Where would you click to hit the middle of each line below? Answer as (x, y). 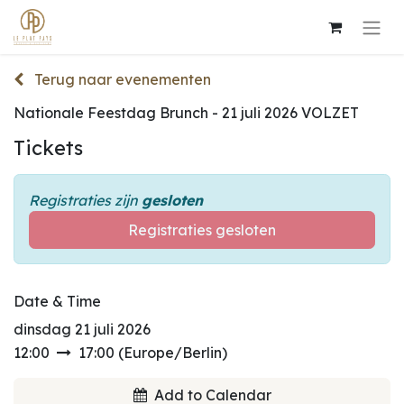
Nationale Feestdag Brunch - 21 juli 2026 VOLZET (186, 112)
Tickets (48, 147)
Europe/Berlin (173, 352)
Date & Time (57, 301)
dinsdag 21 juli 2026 (82, 329)
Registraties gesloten (202, 230)
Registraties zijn (85, 200)
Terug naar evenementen (123, 79)
